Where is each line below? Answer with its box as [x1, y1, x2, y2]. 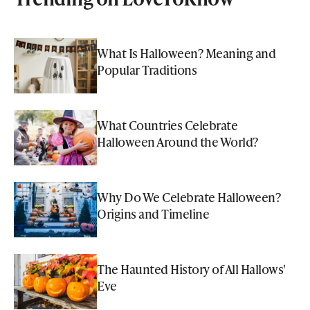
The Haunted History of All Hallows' [97, 260, 286, 278]
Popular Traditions [97, 61, 197, 79]
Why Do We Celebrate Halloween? [97, 188, 280, 206]
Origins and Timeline [97, 205, 209, 223]
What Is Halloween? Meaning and [97, 44, 275, 62]
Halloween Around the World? [97, 133, 258, 151]
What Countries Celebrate [97, 116, 237, 134]
